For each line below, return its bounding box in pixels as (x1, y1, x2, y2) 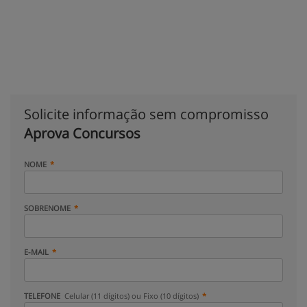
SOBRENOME (24, 203, 71, 213)
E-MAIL (24, 247, 49, 257)
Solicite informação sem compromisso (24, 105, 269, 123)
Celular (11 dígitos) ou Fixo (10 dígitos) (64, 291, 199, 301)
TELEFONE (24, 291, 62, 301)
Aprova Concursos (24, 124, 140, 143)
